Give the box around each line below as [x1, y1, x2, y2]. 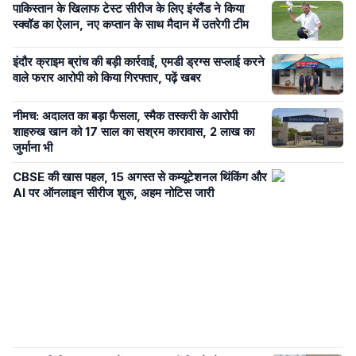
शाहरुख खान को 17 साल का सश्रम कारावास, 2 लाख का [13, 123, 254, 139]
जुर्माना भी [13, 139, 52, 155]
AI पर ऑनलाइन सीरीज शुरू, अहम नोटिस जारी [13, 184, 217, 200]
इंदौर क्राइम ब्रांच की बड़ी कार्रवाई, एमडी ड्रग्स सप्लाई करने [13, 54, 265, 70]
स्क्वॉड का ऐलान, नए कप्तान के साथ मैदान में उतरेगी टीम [13, 16, 249, 32]
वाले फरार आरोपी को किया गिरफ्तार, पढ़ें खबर [13, 70, 201, 86]
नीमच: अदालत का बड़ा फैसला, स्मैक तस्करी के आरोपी [13, 107, 238, 123]
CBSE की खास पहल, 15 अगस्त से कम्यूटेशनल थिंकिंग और [13, 168, 267, 184]
